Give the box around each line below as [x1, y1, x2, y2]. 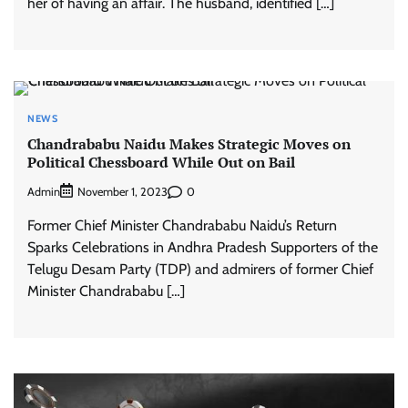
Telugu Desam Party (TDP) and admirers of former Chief [27, 260, 373, 279]
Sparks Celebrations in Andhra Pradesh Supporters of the [27, 239, 378, 257]
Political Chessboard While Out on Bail [27, 151, 295, 172]
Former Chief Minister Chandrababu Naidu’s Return [27, 217, 337, 235]
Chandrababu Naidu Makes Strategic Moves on [27, 133, 351, 154]
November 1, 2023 [77, 185, 168, 199]
